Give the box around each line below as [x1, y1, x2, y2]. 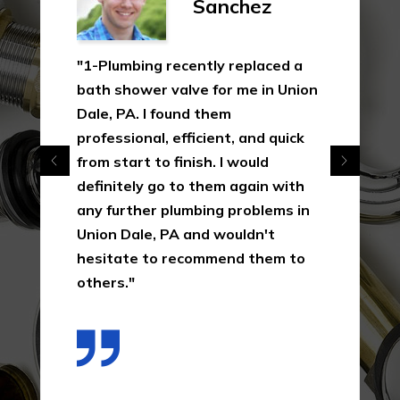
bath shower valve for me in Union [77, 79, 318, 98]
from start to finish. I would [77, 152, 269, 171]
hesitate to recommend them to [77, 248, 305, 267]
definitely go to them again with [77, 176, 304, 195]
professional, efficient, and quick [77, 128, 304, 146]
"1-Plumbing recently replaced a [77, 55, 303, 74]
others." [77, 272, 135, 291]
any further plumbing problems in [77, 200, 310, 219]
